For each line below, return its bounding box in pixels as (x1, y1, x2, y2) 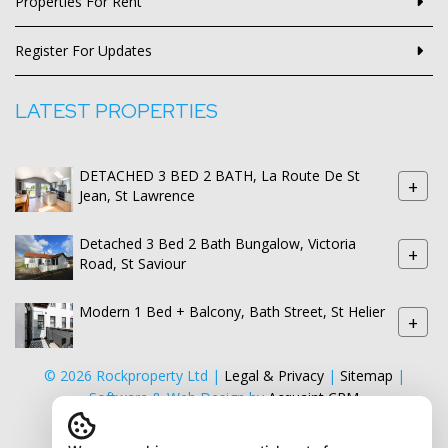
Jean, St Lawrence (79, 186, 195, 206)
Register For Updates (15, 41, 152, 60)
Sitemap (339, 366, 393, 385)
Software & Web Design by (89, 388, 268, 407)
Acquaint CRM (268, 388, 359, 407)
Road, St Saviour (79, 254, 186, 274)
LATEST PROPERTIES (15, 98, 218, 124)
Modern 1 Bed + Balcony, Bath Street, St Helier (79, 302, 385, 322)
